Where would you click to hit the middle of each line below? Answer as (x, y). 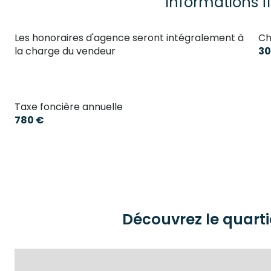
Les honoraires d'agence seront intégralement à (129, 38)
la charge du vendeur (65, 51)
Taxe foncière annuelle (69, 107)
